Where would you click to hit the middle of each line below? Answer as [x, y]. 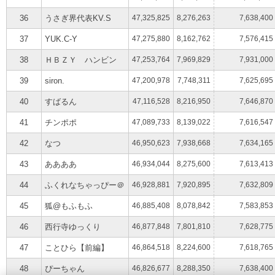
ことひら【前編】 [76, 247]
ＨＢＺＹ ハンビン [80, 60]
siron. [54, 80]
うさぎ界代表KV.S [78, 18]
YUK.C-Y [61, 39]
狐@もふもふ [68, 206]
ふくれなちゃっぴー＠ [84, 185]
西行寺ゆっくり [72, 227]
